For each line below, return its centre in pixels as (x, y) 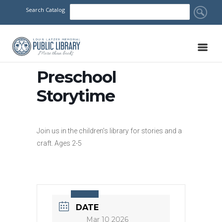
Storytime (76, 96)
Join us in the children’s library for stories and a (109, 131)
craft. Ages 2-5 (59, 143)
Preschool (77, 77)
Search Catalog (45, 10)
